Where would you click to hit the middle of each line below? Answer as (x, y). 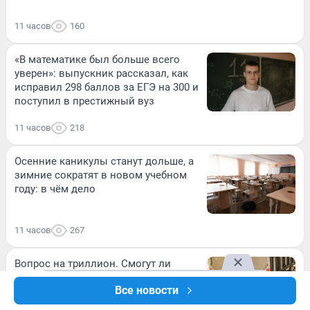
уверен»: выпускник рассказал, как (101, 74)
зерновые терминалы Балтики (90, 277)
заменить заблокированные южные (104, 291)
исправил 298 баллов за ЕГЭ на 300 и (107, 88)
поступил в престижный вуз (84, 101)
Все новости (147, 290)
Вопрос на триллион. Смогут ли (93, 263)
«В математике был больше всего (97, 60)
